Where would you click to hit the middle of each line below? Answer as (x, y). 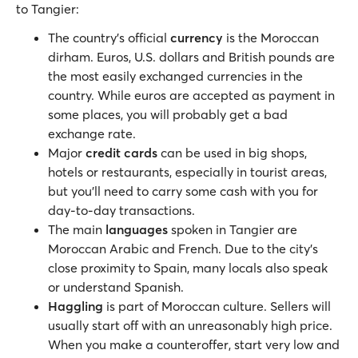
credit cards (121, 152)
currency (198, 37)
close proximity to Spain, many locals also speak (188, 267)
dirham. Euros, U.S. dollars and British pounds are (191, 56)
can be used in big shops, (232, 152)
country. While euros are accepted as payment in (191, 95)
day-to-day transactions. (123, 210)
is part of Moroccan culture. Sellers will (219, 306)
